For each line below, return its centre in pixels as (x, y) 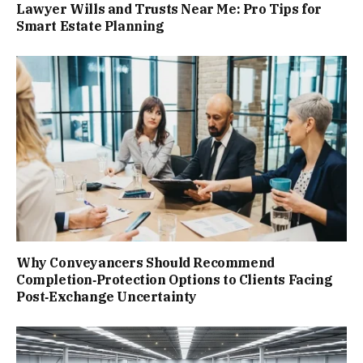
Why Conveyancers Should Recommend (145, 263)
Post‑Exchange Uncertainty (107, 297)
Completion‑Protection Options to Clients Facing (175, 280)
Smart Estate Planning (90, 26)
